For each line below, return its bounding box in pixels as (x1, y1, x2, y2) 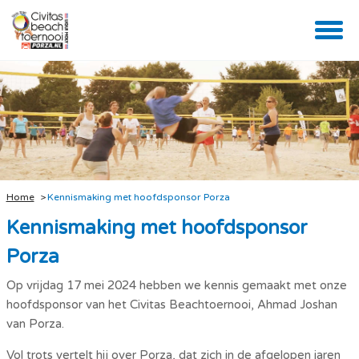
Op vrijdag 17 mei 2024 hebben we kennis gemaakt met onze (6, 277, 347, 292)
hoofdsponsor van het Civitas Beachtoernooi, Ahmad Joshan (6, 296, 337, 312)
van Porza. (6, 316, 64, 331)
